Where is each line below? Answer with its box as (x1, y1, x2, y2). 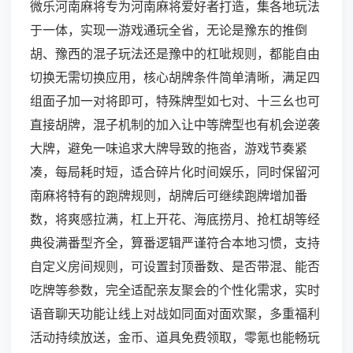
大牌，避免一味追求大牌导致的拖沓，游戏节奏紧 (30, 140, 307, 157)
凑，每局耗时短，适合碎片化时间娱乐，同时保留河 (30, 164, 320, 180)
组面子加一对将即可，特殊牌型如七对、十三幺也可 (30, 93, 320, 110)
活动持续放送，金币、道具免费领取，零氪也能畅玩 (30, 329, 320, 346)
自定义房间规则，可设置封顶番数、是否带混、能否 (30, 258, 320, 275)
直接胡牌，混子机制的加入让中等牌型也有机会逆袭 (30, 117, 320, 133)
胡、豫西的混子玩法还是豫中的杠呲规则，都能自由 (30, 46, 320, 62)
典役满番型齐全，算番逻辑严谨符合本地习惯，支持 (30, 235, 320, 251)
